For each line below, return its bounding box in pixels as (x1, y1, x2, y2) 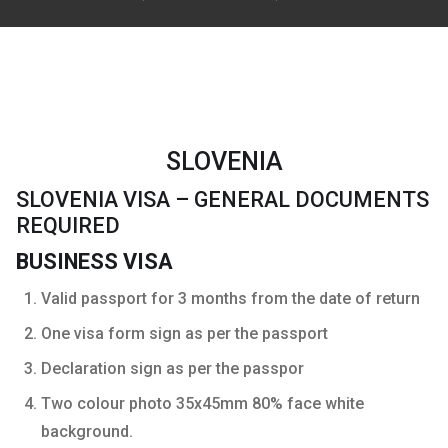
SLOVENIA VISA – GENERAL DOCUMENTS (16, 186, 429, 212)
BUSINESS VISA (16, 248, 173, 274)
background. (41, 421, 133, 441)
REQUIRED (16, 212, 120, 238)
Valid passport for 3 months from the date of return (41, 288, 420, 308)
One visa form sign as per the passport (41, 323, 328, 343)
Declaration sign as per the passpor (41, 358, 304, 378)
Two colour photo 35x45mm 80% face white (41, 393, 364, 413)
